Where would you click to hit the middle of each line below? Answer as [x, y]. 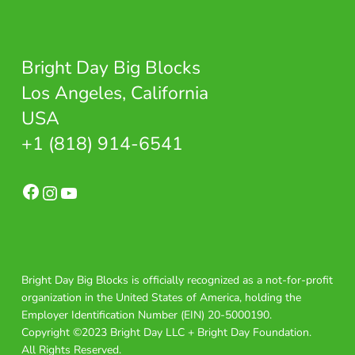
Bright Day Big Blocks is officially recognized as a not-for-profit [177, 281]
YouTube [82, 183]
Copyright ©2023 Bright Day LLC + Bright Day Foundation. [166, 333]
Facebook [44, 182]
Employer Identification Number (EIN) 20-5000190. [146, 315]
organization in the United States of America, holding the [161, 298]
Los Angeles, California [115, 94]
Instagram [67, 183]
